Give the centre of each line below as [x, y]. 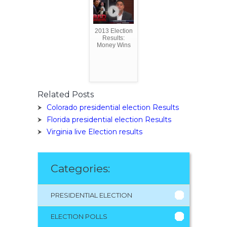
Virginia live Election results [94, 131]
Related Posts [66, 94]
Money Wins [113, 45]
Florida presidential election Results [109, 119]
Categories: [80, 168]
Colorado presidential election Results [113, 107]
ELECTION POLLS [79, 216]
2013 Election [113, 31]
